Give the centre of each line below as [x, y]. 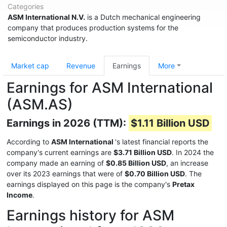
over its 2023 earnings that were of [66, 174]
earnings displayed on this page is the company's [89, 184]
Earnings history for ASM [90, 215]
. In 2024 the [193, 152]
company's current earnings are [60, 152]
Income [20, 195]
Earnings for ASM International [110, 88]
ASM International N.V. [46, 17]
